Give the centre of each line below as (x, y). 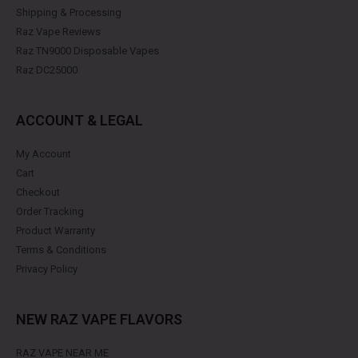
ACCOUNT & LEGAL (80, 120)
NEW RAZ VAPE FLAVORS (99, 319)
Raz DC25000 (47, 70)
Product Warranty (56, 230)
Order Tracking (50, 211)
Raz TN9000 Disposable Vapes (88, 50)
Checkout (38, 192)
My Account (44, 153)
